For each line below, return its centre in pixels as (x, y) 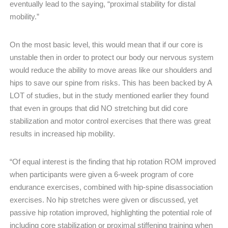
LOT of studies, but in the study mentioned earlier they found (109, 95)
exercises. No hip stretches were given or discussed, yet (104, 199)
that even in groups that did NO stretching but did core (99, 108)
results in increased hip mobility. (62, 133)
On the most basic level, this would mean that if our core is (106, 44)
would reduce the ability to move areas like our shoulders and (111, 70)
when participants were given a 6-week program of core (102, 174)
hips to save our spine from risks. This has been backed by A (111, 82)
